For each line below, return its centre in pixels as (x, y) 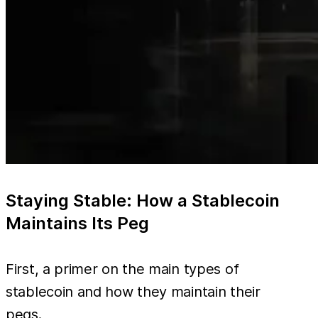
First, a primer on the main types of (122, 269)
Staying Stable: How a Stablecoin (143, 200)
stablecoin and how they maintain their (133, 291)
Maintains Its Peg (77, 223)
